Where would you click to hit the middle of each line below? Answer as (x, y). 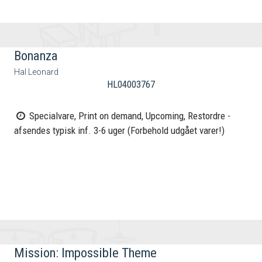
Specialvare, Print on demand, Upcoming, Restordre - (129, 116)
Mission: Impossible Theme (86, 253)
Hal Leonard (37, 72)
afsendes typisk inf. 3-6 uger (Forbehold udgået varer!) (120, 131)
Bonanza (36, 56)
